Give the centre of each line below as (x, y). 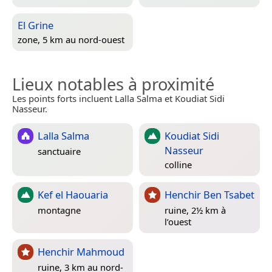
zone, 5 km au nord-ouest (71, 39)
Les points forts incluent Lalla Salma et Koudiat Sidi (118, 98)
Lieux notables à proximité (113, 84)
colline (178, 164)
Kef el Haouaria (73, 194)
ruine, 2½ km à (195, 210)
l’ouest (178, 222)
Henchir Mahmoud (81, 251)
